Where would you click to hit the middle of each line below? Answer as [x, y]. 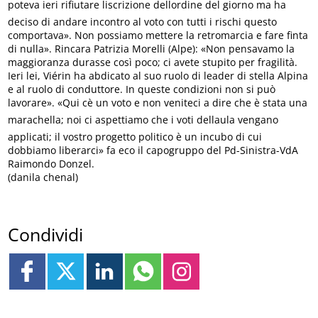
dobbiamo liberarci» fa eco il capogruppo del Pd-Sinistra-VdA [153, 150]
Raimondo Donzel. [51, 164]
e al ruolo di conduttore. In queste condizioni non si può [142, 89]
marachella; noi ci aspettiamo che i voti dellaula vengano [143, 120]
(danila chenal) [43, 177]
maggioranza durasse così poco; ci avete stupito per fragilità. [153, 62]
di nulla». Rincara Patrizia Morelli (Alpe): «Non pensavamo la [152, 49]
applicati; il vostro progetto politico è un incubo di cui [135, 137]
